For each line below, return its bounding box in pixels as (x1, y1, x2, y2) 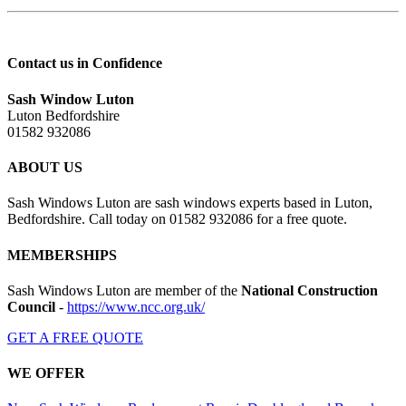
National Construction (241, 282, 378, 298)
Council (7, 298, 55, 314)
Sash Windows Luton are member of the (7, 282, 241, 298)
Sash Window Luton (7, 91, 134, 107)
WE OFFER (7, 365, 85, 382)
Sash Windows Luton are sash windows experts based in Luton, (7, 195, 372, 211)
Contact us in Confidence (7, 55, 162, 72)
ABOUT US (7, 159, 82, 175)
